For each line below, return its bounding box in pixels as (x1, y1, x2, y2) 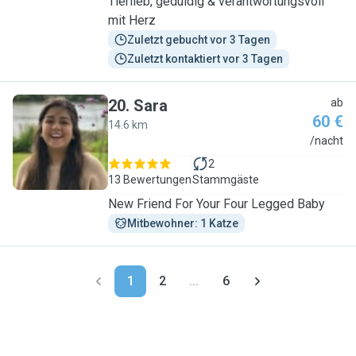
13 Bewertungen (108, 173, 192, 186)
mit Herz (108, 13, 156, 28)
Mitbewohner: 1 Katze (127, 217, 238, 230)
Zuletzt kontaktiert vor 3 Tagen (127, 52, 283, 65)
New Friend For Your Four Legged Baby (108, 196, 325, 211)
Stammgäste (192, 173, 259, 186)
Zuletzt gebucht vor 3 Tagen (127, 33, 270, 46)
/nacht (310, 134, 343, 147)
